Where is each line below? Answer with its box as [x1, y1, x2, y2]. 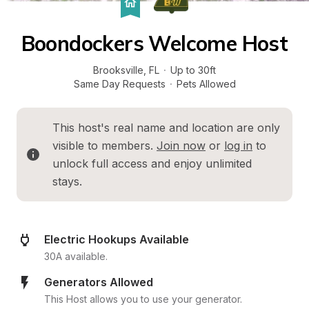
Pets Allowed [176, 78, 236, 90]
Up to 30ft [170, 64, 216, 76]
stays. [52, 175, 82, 188]
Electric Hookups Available [44, 232, 189, 246]
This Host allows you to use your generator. [44, 293, 242, 305]
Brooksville [93, 64, 143, 76]
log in [224, 139, 252, 152]
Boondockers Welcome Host [21, 30, 288, 57]
